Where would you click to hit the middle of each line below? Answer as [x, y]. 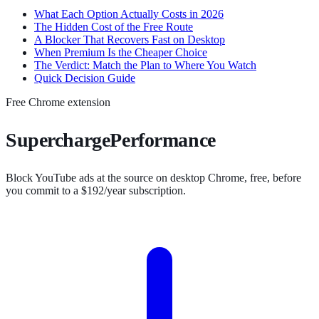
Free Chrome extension [58, 103]
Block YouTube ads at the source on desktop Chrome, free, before [153, 178]
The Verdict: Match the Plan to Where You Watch [145, 66]
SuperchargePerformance [111, 140]
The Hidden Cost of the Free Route [114, 27]
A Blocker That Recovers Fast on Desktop [130, 40]
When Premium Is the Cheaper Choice [121, 53]
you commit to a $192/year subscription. [96, 191]
